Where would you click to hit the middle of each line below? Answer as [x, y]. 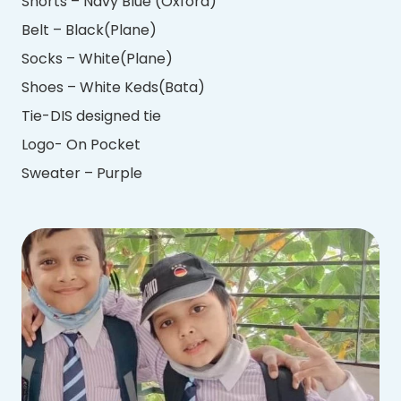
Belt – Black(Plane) [89, 30]
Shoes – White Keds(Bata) [113, 87]
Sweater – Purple [82, 173]
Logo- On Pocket [81, 144]
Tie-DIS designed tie [91, 115]
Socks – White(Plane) [97, 58]
